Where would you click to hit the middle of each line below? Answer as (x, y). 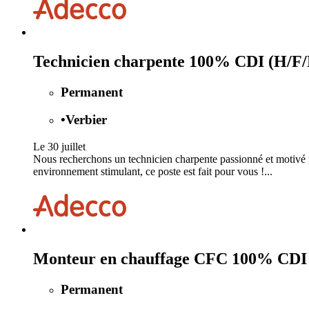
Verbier (86, 120)
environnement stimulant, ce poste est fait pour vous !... (153, 172)
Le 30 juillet (59, 147)
